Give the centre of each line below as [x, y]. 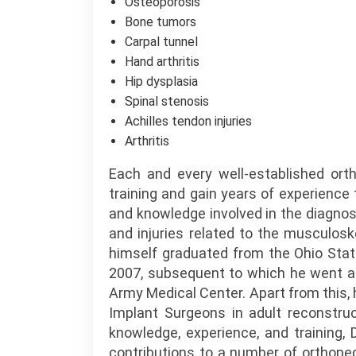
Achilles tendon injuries [188, 121]
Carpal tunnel [161, 42]
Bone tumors [161, 22]
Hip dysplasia [161, 81]
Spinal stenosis [167, 101]
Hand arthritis [162, 62]
